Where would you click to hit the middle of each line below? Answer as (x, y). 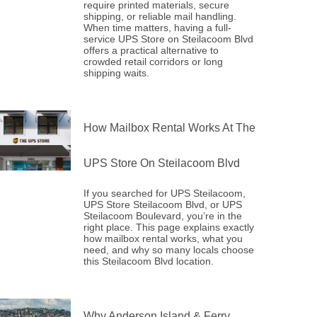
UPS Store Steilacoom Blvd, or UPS (163, 204)
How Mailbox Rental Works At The (170, 128)
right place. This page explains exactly (169, 227)
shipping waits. (117, 73)
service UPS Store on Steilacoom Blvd (169, 39)
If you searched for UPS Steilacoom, (165, 193)
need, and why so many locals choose (169, 250)
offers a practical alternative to (151, 50)
